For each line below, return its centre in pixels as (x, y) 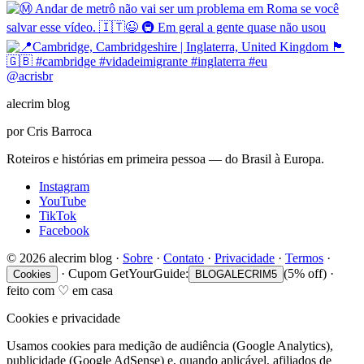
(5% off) (305, 273)
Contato (184, 258)
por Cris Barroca (49, 131)
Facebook (64, 230)
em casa (93, 290)
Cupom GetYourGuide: (128, 273)
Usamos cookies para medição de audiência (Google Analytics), (170, 345)
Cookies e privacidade (63, 318)
